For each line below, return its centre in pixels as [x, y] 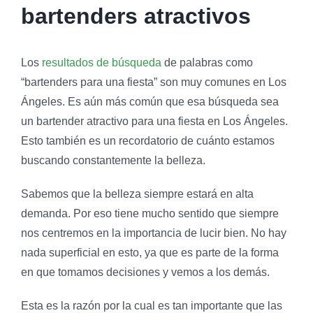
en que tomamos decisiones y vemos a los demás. [145, 272]
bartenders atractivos [136, 16]
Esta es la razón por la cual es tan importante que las [152, 305]
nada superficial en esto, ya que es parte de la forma [150, 252]
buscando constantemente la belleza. [113, 160]
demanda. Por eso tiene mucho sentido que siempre [150, 213]
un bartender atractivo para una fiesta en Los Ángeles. [154, 121]
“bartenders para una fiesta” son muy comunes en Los [154, 82]
